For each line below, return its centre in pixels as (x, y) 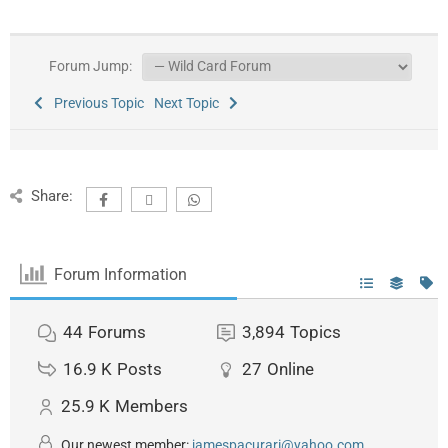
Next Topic (189, 103)
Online (290, 369)
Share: (51, 196)
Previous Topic (95, 103)
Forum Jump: (88, 66)
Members (151, 406)
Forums (117, 332)
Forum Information (121, 274)
